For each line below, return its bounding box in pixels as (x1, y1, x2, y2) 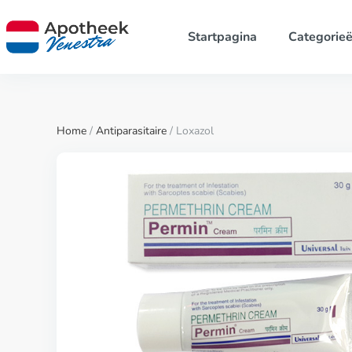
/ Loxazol (167, 123, 214, 138)
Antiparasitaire (96, 123, 167, 138)
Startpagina (187, 28, 257, 46)
